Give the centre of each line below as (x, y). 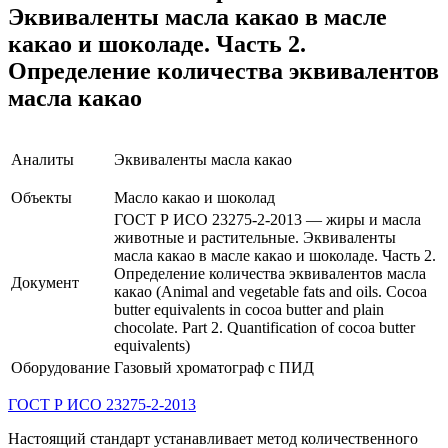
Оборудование (60, 367)
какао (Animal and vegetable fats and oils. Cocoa (270, 291)
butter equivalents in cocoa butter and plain (249, 309)
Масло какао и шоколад (194, 197)
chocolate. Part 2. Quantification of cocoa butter (264, 327)
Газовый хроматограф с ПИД (214, 367)
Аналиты (42, 159)
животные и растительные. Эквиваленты (255, 237)
